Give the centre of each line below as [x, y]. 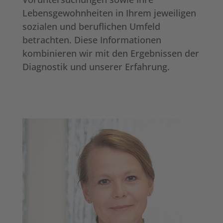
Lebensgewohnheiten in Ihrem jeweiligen [109, 13]
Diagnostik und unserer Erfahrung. [96, 66]
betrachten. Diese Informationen [92, 40]
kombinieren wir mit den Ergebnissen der [111, 53]
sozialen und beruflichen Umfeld [91, 26]
